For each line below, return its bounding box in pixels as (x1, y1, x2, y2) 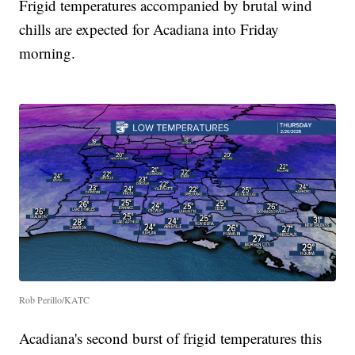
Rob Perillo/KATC (19, 293, 90, 307)
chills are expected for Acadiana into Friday (19, 18, 280, 39)
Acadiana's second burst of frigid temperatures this (19, 328, 323, 349)
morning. (19, 42, 76, 63)
